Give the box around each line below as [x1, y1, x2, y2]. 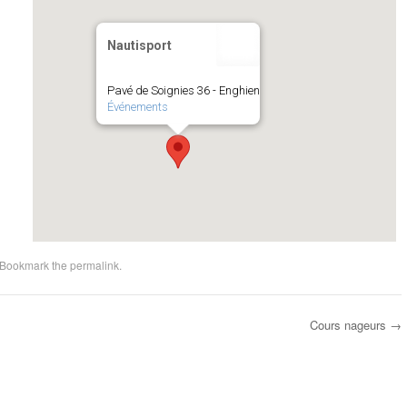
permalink [69, 257, 119, 273]
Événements [106, 100, 168, 114]
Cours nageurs [309, 316, 390, 334]
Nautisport [106, 38, 172, 54]
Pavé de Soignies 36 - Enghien [106, 84, 260, 98]
